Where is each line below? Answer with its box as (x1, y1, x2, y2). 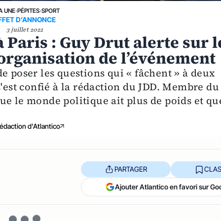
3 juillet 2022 (6, 25, 43, 34)
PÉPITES (17, 6, 39, 14)
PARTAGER (114, 165, 147, 173)
